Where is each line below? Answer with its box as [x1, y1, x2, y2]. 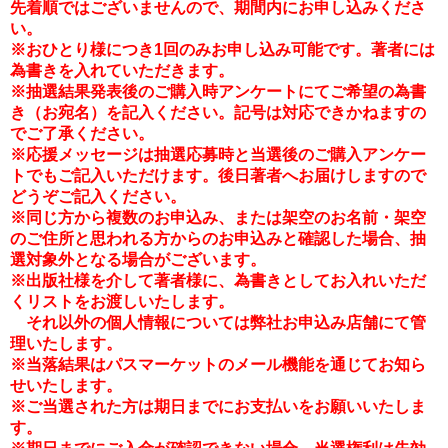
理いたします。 [10, 335, 122, 352]
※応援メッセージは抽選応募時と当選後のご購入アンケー [10, 146, 426, 163]
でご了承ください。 [10, 125, 154, 142]
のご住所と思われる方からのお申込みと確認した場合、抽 [10, 230, 426, 247]
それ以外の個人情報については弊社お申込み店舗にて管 [10, 314, 426, 331]
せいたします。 [10, 377, 122, 394]
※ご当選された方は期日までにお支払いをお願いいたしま [10, 398, 426, 415]
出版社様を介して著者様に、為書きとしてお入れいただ [26, 272, 426, 289]
